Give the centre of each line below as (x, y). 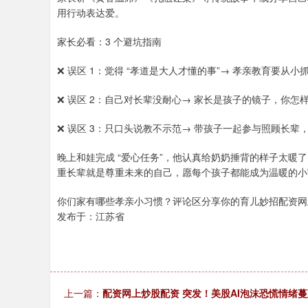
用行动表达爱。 (91, 12)
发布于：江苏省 (91, 216)
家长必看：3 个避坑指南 (109, 41)
